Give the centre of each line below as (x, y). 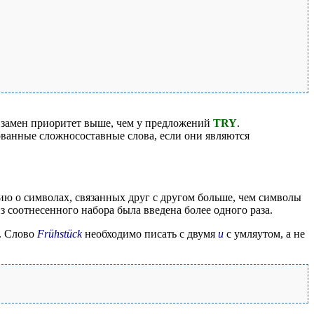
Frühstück (60, 233)
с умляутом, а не (264, 233)
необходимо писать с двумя (150, 233)
